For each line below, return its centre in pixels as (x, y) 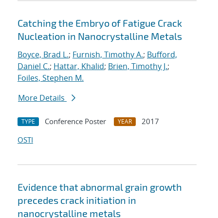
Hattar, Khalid (79, 66)
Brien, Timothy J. (138, 66)
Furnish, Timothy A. (108, 55)
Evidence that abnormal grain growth (100, 187)
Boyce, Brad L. (43, 55)
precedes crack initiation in (77, 200)
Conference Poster (75, 121)
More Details (42, 98)
